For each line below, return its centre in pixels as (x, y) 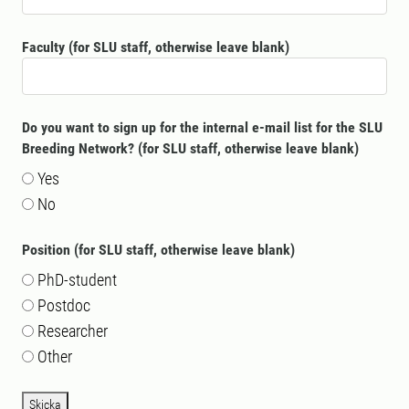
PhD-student (77, 280)
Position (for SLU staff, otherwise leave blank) (158, 250)
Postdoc (64, 305)
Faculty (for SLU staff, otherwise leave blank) (156, 47)
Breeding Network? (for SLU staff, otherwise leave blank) (190, 148)
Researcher (73, 331)
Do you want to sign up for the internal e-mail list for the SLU (202, 127)
